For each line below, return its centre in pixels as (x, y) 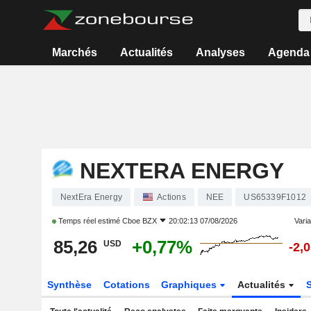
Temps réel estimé (89, 221)
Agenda (288, 52)
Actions (171, 197)
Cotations (126, 285)
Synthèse (69, 285)
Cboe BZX (139, 221)
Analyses (220, 52)
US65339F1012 (275, 197)
